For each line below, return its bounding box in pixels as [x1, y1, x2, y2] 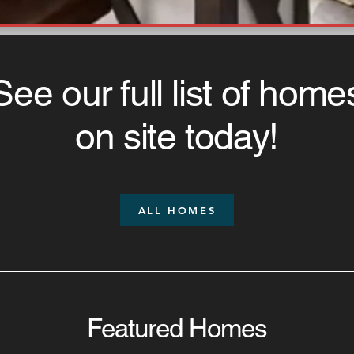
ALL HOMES [137, 204, 217, 217]
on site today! [75, 115, 278, 157]
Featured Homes [86, 313, 268, 343]
